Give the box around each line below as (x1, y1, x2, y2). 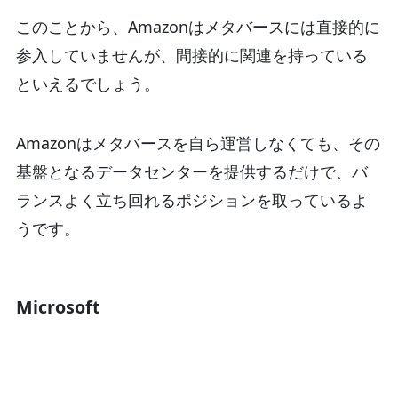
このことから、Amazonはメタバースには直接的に (15, 15, 380, 37)
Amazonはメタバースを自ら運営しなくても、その (15, 132, 380, 155)
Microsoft (15, 295, 100, 320)
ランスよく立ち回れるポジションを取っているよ (15, 189, 368, 211)
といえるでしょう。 (15, 72, 160, 94)
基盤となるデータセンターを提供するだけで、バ (15, 161, 368, 183)
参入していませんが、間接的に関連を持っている (15, 44, 368, 66)
